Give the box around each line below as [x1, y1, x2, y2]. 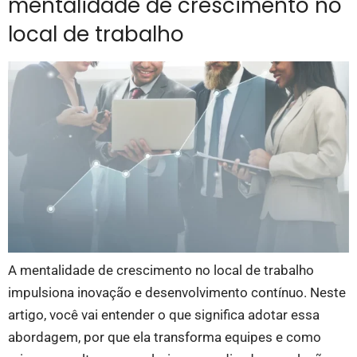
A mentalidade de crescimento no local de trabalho [8, 262, 314, 279]
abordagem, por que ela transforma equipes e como [8, 329, 321, 346]
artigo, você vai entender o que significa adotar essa [8, 307, 320, 324]
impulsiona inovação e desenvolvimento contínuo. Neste [8, 284, 346, 301]
